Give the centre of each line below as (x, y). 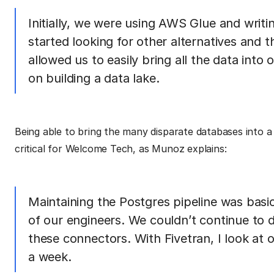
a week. (50, 257)
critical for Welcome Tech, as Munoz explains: (121, 149)
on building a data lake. (94, 78)
